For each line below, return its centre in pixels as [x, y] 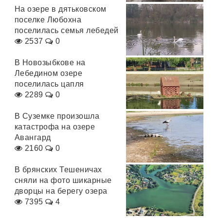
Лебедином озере [49, 73]
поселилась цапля [49, 84]
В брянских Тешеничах [58, 170]
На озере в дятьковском [61, 9]
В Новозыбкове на [50, 63]
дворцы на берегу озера [61, 191]
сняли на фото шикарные [63, 180]
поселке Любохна [48, 20]
